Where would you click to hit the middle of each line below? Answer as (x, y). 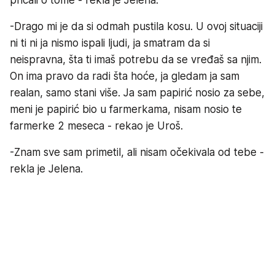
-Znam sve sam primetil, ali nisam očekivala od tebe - (137, 152)
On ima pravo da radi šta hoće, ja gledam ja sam (125, 76)
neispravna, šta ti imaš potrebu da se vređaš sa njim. (136, 59)
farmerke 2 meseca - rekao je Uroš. (96, 126)
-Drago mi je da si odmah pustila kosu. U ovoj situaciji (136, 26)
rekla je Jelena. (46, 168)
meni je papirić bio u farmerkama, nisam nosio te (126, 109)
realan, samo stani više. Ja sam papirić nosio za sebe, (137, 92)
